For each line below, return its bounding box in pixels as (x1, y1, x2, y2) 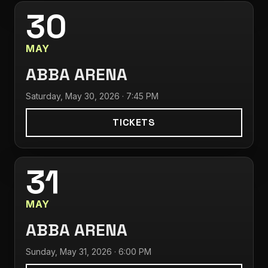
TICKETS (112, 116, 156, 129)
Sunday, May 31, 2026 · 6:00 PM (26, 246, 151, 257)
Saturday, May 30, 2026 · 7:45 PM (26, 91, 159, 101)
